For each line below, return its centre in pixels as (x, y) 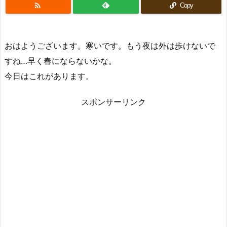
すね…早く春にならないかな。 (61, 61)
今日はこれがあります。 (49, 76)
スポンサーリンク (113, 102)
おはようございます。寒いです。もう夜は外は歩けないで (110, 45)
